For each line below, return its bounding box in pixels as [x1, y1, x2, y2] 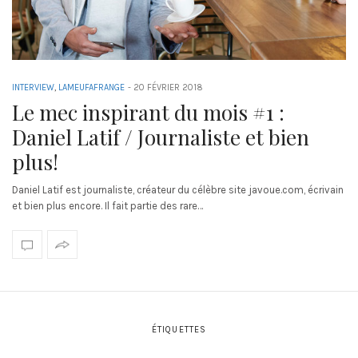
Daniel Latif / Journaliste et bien [12, 123, 309, 152]
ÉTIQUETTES [152, 324, 206, 336]
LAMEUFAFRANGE [58, 82, 125, 93]
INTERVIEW [12, 82, 54, 93]
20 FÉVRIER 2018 [133, 82, 203, 93]
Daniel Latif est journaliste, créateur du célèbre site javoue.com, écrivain [12, 184, 344, 197]
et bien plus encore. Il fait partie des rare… [12, 200, 203, 213]
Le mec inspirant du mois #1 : [12, 98, 284, 127]
